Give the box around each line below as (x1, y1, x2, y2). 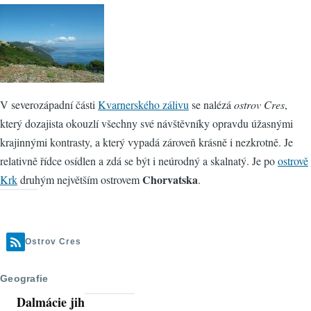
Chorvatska (142, 171, 198, 188)
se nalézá (189, 97, 234, 112)
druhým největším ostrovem (17, 172, 142, 187)
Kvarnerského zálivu (98, 97, 189, 112)
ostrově (278, 153, 308, 169)
